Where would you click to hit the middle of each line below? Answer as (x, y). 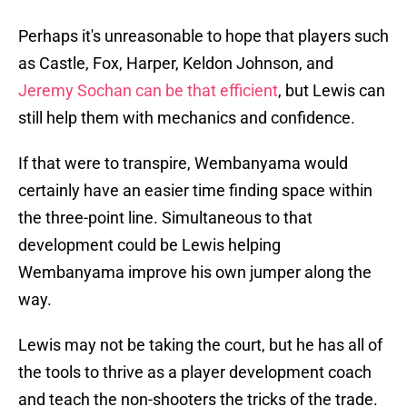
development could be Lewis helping (149, 245)
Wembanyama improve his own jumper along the (195, 273)
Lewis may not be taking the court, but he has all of (200, 345)
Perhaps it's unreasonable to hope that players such (203, 36)
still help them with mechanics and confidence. (187, 118)
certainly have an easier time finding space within (195, 191)
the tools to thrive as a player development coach (195, 372)
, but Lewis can (332, 91)
